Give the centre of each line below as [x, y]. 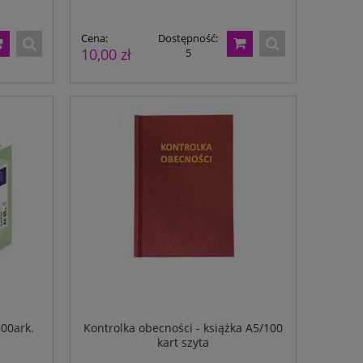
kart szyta [183, 342]
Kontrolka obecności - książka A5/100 [183, 327]
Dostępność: [188, 38]
